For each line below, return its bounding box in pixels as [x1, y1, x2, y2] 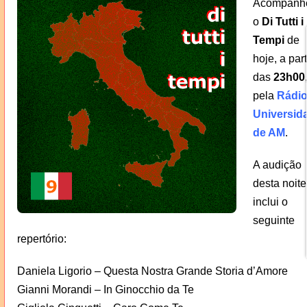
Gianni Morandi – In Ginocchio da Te [16, 283, 194, 295]
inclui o [252, 195, 288, 208]
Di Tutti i [261, 15, 304, 27]
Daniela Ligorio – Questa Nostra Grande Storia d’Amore [16, 265, 288, 277]
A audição [252, 158, 302, 171]
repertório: [16, 232, 66, 245]
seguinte [252, 214, 295, 226]
